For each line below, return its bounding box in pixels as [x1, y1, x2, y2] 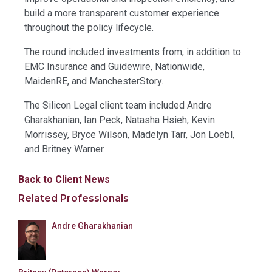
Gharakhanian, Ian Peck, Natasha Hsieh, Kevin [24, 114, 215, 126]
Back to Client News [18, 173, 110, 185]
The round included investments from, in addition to [24, 46, 241, 58]
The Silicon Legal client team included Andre [24, 99, 212, 111]
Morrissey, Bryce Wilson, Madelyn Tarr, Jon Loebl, [24, 128, 234, 140]
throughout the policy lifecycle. [24, 21, 154, 33]
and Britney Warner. [24, 143, 105, 155]
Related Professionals [18, 192, 129, 205]
